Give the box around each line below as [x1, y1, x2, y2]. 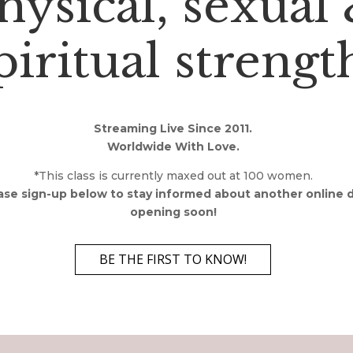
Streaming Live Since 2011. [94, 121, 253, 136]
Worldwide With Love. [106, 139, 240, 154]
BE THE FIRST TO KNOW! [99, 251, 247, 269]
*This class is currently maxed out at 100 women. [33, 168, 313, 183]
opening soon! [129, 204, 217, 219]
